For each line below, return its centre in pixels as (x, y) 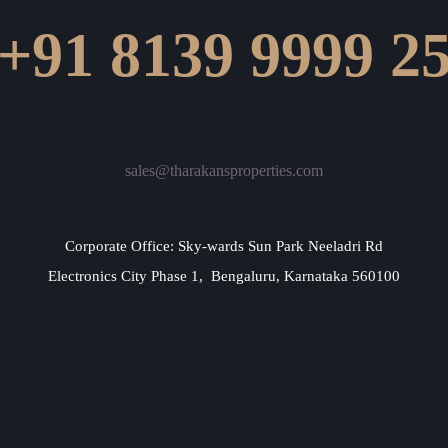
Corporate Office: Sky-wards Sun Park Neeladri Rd (224, 246)
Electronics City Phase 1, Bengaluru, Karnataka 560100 (224, 276)
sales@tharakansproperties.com (224, 170)
